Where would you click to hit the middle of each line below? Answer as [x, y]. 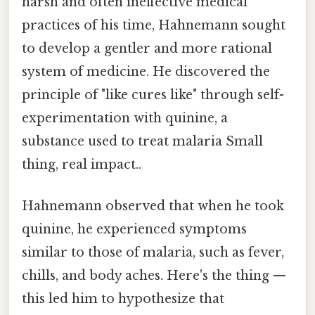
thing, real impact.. [82, 164]
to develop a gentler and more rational [147, 48]
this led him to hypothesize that [123, 299]
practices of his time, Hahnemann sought [154, 25]
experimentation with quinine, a [125, 118]
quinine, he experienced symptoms [134, 230]
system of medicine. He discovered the [146, 71]
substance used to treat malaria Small [142, 141]
